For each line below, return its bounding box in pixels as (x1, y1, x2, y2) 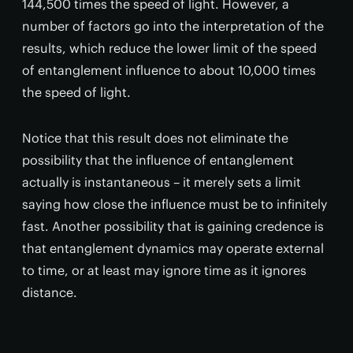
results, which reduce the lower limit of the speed (22, 39, 317, 56)
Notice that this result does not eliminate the (22, 129, 288, 146)
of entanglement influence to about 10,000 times (22, 61, 316, 78)
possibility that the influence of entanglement (22, 151, 294, 168)
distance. (22, 284, 77, 300)
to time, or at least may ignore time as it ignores (22, 262, 307, 278)
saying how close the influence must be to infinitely (22, 195, 327, 212)
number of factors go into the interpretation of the (22, 17, 324, 34)
